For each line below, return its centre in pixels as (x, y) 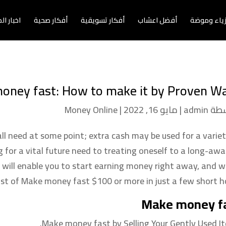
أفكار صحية (51, 20)
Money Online (91, 110)
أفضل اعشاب (157, 20)
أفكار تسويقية (103, 20)
